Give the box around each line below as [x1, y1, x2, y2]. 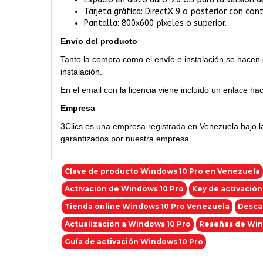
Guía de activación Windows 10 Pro [65, 237, 203, 246]
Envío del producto [60, 36, 137, 46]
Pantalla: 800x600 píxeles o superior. [84, 18, 227, 28]
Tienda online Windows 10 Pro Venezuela [65, 202, 230, 211]
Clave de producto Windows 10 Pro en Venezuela [65, 167, 260, 176]
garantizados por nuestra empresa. [60, 134, 191, 143]
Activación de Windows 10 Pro [65, 184, 184, 193]
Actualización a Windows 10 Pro [65, 220, 191, 228]
